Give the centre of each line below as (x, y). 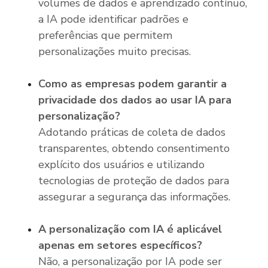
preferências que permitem (105, 35)
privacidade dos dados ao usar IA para (135, 100)
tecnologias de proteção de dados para (134, 180)
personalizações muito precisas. (115, 51)
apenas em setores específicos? (120, 245)
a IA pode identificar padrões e (113, 19)
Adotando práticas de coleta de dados (132, 132)
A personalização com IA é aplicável (130, 229)
